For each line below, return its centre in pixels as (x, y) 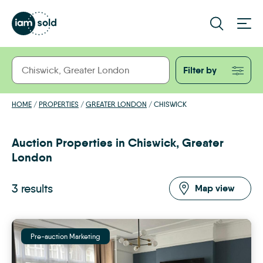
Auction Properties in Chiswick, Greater (118, 143)
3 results (32, 188)
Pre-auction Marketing (65, 236)
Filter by (200, 70)
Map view (215, 188)
